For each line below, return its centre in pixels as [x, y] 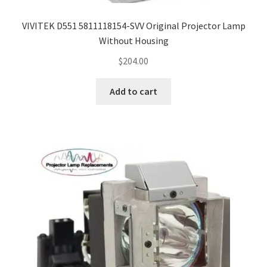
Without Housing [133, 41]
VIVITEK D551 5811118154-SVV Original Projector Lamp [133, 26]
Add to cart [133, 91]
